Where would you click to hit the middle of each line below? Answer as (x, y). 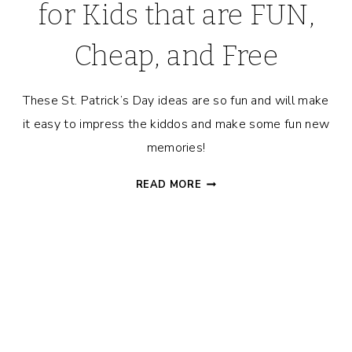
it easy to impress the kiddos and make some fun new (176, 125)
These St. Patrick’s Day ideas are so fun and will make (176, 101)
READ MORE (169, 185)
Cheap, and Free (176, 56)
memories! (176, 148)
